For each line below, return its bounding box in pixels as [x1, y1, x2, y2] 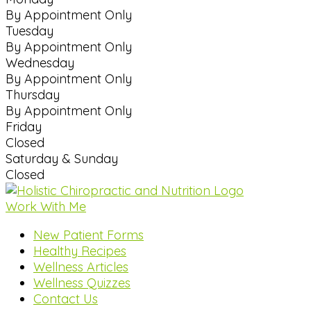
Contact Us [33, 291, 98, 308]
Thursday [6, 87, 60, 103]
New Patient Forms [33, 227, 144, 244]
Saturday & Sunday [6, 151, 118, 167]
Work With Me [6, 199, 86, 215]
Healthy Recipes [33, 243, 126, 260]
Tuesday [6, 23, 53, 40]
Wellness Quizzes [33, 275, 131, 292]
